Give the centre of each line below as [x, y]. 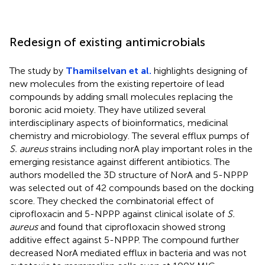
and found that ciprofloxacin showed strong [132, 227]
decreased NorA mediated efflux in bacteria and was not [128, 253]
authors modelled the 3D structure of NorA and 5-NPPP [129, 174]
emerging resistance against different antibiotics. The [120, 161]
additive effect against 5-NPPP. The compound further [124, 240]
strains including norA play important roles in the [150, 148]
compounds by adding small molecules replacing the [121, 96]
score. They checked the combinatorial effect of [112, 201]
